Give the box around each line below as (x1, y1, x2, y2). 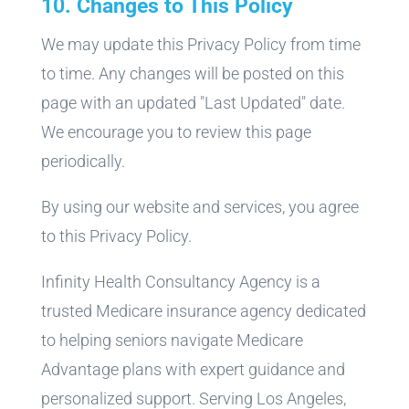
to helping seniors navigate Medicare (40, 330, 303, 350)
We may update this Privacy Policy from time (40, 34, 361, 54)
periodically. (40, 151, 125, 171)
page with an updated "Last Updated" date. (40, 92, 345, 112)
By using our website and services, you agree (40, 196, 359, 216)
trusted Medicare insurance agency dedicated (40, 300, 366, 320)
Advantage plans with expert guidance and (40, 359, 345, 379)
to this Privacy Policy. (40, 225, 192, 246)
